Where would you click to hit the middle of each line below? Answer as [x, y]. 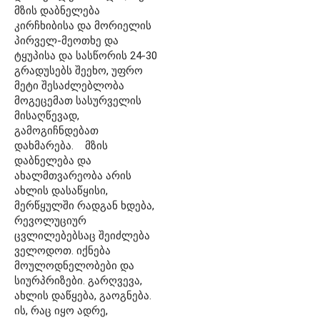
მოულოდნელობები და [74, 265]
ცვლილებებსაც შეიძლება [82, 235]
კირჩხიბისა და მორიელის [83, 25]
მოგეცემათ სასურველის [78, 100]
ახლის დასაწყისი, [61, 190]
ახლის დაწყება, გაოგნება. [83, 295]
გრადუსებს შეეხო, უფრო [79, 70]
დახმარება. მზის [61, 145]
